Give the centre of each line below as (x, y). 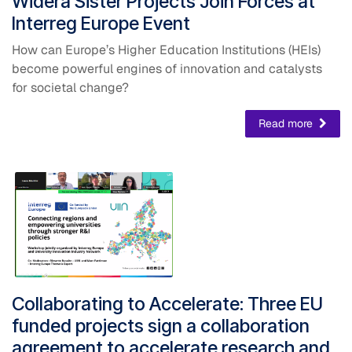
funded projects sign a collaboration (161, 326)
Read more (287, 123)
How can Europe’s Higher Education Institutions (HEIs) (166, 49)
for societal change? (70, 87)
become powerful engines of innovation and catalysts (167, 68)
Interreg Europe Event (101, 23)
